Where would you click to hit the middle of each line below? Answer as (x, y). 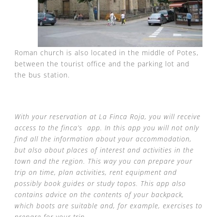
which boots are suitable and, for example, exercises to (108, 206)
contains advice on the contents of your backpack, (99, 195)
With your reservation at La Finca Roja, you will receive (108, 117)
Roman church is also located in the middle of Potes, (107, 53)
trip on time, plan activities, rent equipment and (96, 172)
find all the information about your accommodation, (103, 139)
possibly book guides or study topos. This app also (100, 184)
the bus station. (42, 75)
